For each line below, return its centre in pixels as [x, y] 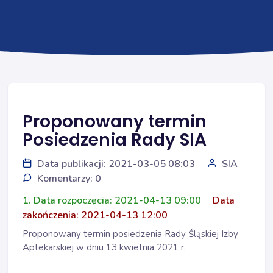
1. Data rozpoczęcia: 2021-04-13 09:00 [113, 200]
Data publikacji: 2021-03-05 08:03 [116, 164]
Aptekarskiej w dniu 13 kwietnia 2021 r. [104, 247]
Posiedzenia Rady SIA [115, 140]
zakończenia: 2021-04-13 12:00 [95, 215]
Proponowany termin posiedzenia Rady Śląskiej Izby [130, 234]
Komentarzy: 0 [69, 179]
